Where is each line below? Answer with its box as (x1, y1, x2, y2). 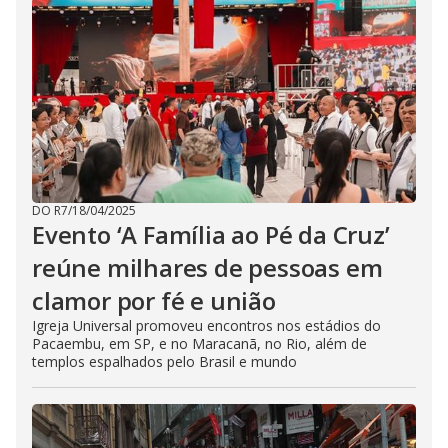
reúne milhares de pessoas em (32, 251, 383, 284)
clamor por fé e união (32, 284, 276, 317)
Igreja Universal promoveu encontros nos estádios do (32, 316, 381, 335)
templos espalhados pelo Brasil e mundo (32, 352, 297, 371)
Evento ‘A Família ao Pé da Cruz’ (32, 218, 390, 251)
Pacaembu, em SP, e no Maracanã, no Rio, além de (32, 334, 367, 353)
